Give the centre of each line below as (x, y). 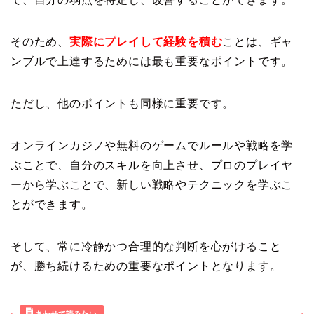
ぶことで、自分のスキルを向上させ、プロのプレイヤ (152, 165)
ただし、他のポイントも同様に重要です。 (123, 103)
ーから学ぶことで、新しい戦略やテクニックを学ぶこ (152, 184)
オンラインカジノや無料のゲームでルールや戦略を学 (152, 145)
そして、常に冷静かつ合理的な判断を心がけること (146, 246)
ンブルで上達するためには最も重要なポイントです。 (152, 61)
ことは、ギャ (258, 41)
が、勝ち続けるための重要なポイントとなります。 (146, 266)
